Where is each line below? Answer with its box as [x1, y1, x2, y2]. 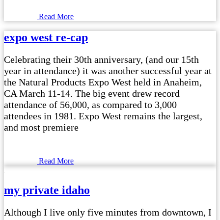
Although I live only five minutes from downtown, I [4, 207, 212, 218]
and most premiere [4, 121, 79, 133]
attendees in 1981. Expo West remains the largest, [4, 110, 202, 121]
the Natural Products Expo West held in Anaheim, [4, 76, 202, 87]
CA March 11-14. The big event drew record [4, 87, 180, 99]
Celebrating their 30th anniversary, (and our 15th [4, 54, 199, 65]
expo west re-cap [4, 30, 88, 44]
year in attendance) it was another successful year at [4, 65, 212, 76]
